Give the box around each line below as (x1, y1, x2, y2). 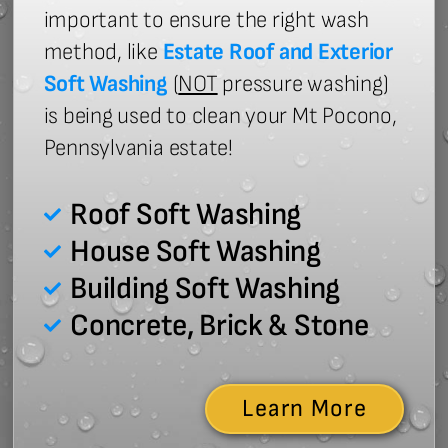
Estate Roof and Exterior (162, 38, 393, 67)
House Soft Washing (70, 232, 321, 270)
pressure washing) (217, 70, 389, 99)
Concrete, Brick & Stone (70, 306, 369, 344)
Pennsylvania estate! (43, 134, 233, 163)
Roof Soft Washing (70, 195, 302, 233)
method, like (43, 38, 163, 67)
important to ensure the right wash (43, 6, 369, 35)
